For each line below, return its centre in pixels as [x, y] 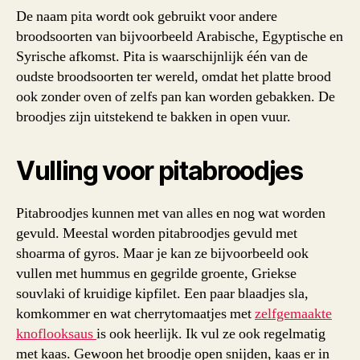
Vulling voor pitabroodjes [160, 170]
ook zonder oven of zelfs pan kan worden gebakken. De [176, 96]
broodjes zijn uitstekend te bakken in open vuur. [153, 117]
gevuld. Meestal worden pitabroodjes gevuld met [157, 233]
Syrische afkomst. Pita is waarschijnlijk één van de [162, 56]
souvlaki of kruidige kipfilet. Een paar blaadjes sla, [162, 293]
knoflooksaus [56, 333]
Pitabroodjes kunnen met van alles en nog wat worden [171, 213]
